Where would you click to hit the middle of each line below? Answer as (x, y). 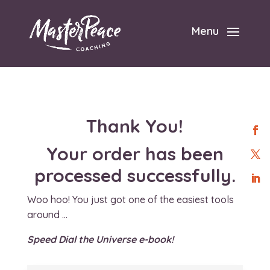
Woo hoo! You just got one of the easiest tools (130, 199)
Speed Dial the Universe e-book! (100, 239)
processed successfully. (135, 175)
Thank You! (135, 126)
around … (47, 215)
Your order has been (135, 154)
